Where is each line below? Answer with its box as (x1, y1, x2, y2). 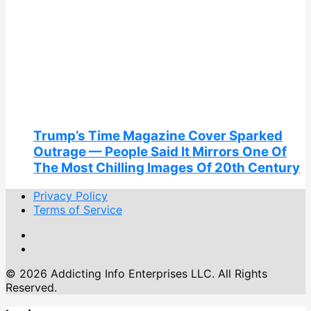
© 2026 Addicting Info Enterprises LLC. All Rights (6, 266, 267, 280)
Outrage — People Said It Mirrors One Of (33, 143, 287, 160)
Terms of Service (33, 202, 122, 217)
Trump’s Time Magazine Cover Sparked (33, 127, 283, 144)
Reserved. (6, 280, 57, 294)
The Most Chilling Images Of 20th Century (33, 159, 300, 176)
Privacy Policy (33, 188, 108, 203)
